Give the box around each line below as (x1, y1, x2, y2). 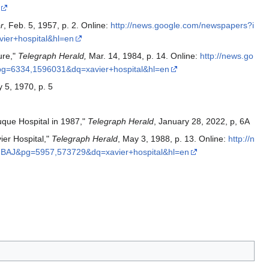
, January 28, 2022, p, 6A (153, 116, 250, 127)
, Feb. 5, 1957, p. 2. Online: (3, 20, 110, 31)
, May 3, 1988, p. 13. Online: (117, 134, 228, 144)
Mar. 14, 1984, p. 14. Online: (86, 51, 200, 61)
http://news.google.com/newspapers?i (110, 20, 254, 31)
